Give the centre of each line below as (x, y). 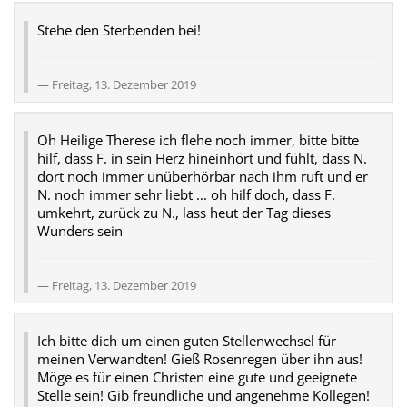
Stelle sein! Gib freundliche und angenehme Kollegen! (203, 395)
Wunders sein (80, 230)
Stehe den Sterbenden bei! (119, 30)
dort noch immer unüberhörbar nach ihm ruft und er (203, 176)
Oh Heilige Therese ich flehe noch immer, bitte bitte (198, 139)
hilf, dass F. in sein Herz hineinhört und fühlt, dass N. (202, 158)
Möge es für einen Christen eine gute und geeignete (197, 377)
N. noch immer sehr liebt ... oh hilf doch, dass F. (186, 194)
